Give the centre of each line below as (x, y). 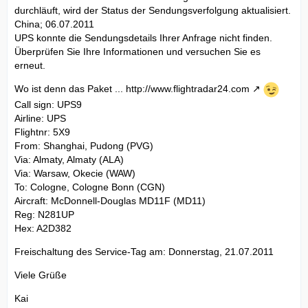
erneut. (30, 65)
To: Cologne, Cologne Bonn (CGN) (90, 187)
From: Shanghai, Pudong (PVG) (84, 145)
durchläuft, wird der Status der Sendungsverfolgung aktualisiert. (153, 10)
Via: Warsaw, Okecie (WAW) (75, 173)
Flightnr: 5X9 (42, 132)
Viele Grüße (41, 275)
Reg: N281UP (44, 214)
